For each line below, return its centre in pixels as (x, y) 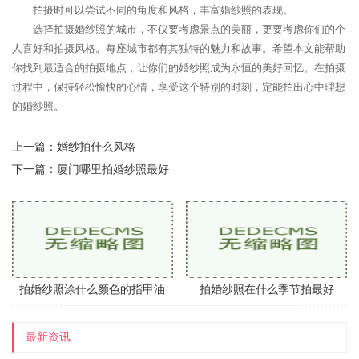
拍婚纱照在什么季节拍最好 (266, 290)
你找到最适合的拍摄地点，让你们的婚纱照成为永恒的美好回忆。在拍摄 (179, 68)
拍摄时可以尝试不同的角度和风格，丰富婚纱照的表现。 (163, 10)
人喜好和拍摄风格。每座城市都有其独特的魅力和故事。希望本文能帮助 (179, 48)
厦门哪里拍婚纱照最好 (113, 169)
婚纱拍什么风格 (96, 147)
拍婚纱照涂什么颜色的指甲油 (93, 290)
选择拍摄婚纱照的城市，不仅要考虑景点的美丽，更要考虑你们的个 (189, 29)
